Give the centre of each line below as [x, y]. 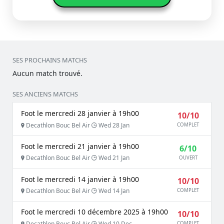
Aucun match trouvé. [47, 73]
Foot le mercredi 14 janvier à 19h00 [80, 179]
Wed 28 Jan [113, 125]
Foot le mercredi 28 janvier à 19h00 [80, 113]
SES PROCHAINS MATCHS [50, 60]
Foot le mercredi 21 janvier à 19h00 [80, 146]
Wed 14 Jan [113, 191]
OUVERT [188, 157]
